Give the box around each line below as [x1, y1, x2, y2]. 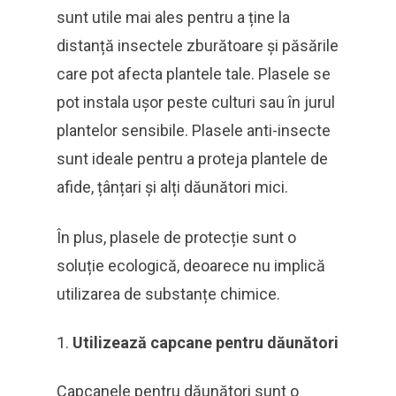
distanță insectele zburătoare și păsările [57, 36, 339, 55]
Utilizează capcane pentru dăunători [72, 333, 339, 352]
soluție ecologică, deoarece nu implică [57, 256, 325, 275]
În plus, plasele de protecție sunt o [57, 228, 296, 247]
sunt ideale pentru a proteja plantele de [57, 149, 328, 168]
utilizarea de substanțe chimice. [57, 285, 280, 303]
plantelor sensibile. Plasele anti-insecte [57, 121, 331, 140]
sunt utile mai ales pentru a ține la [57, 8, 290, 27]
